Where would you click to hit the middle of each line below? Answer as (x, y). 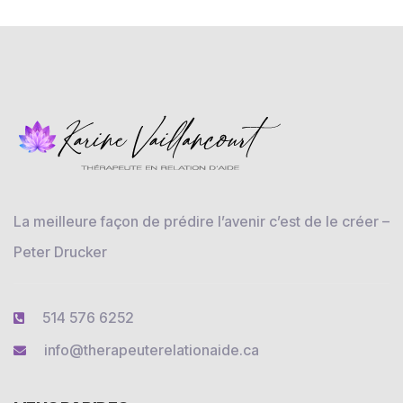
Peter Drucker (60, 252)
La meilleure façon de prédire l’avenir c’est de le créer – (201, 222)
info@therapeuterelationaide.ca (152, 350)
